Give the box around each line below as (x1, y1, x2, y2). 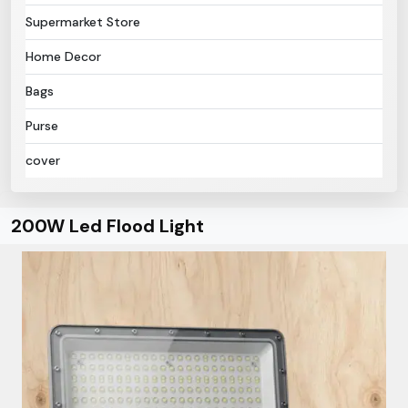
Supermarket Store (25, 14, 140, 30)
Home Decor (25, 48, 101, 65)
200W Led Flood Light (11, 214, 204, 238)
